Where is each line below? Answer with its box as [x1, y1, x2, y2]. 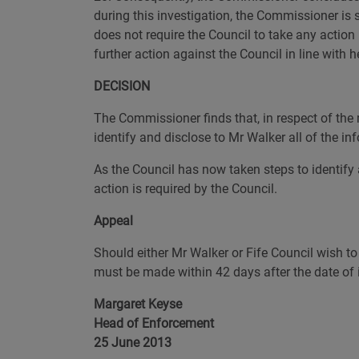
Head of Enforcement [94, 316, 214, 331]
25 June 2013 [94, 335, 171, 350]
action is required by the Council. [94, 181, 277, 196]
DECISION [94, 79, 150, 94]
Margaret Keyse [94, 296, 182, 312]
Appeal [94, 213, 133, 228]
